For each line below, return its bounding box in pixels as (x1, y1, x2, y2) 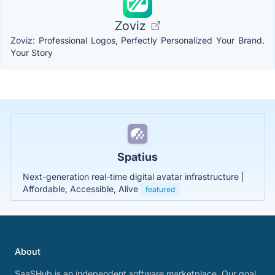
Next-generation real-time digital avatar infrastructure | (23, 171, 244, 182)
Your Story (10, 47, 53, 58)
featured (145, 184, 175, 194)
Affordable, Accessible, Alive (23, 183, 141, 194)
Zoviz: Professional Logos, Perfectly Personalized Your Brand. (10, 34, 265, 45)
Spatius (117, 150, 158, 163)
